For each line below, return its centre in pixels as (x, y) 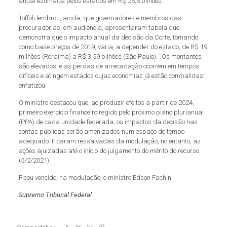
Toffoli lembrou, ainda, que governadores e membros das (100, 18)
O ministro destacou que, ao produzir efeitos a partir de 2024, (106, 103)
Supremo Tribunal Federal (55, 195)
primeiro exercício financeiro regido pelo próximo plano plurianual (111, 112)
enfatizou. (32, 85)
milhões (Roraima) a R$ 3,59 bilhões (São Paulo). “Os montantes (110, 56)
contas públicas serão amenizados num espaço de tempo (101, 131)
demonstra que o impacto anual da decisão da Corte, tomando (108, 37)
